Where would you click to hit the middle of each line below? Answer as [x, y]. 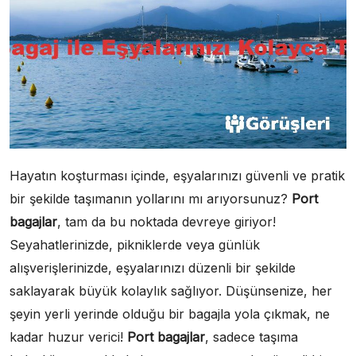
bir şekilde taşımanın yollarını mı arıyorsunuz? [151, 198]
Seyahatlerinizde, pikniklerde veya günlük [135, 244]
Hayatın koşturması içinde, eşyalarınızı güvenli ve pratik [177, 175]
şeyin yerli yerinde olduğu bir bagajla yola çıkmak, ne [170, 313]
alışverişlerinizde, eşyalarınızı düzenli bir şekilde [153, 267]
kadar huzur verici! [68, 337]
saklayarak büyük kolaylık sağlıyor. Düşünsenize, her [171, 290]
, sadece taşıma [252, 337]
